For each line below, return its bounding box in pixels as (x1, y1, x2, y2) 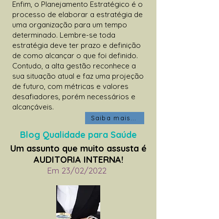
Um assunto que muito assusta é (10, 142, 147, 154)
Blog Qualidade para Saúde (20, 129, 137, 140)
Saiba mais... (90, 114, 137, 122)
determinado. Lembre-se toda (12, 30, 115, 40)
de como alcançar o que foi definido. (12, 50, 138, 60)
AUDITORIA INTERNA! (33, 153, 123, 165)
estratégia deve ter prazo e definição (12, 40, 141, 50)
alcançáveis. (12, 102, 54, 111)
